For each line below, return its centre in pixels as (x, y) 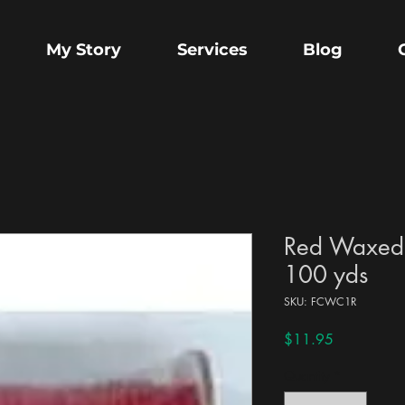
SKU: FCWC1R (320, 302)
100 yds (326, 275)
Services (212, 50)
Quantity (307, 376)
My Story (84, 50)
